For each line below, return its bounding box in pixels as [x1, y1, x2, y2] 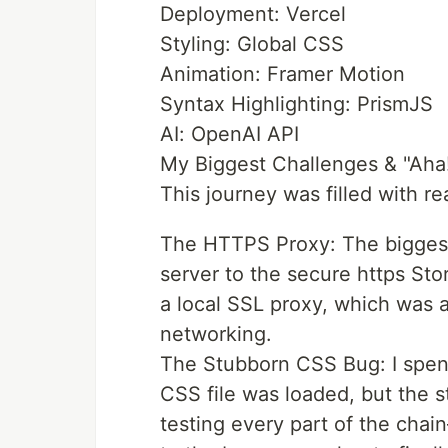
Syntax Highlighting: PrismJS [160, 91, 433, 116]
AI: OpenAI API [160, 121, 299, 146]
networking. [160, 321, 272, 346]
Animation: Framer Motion [160, 61, 405, 86]
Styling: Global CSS [160, 31, 344, 56]
